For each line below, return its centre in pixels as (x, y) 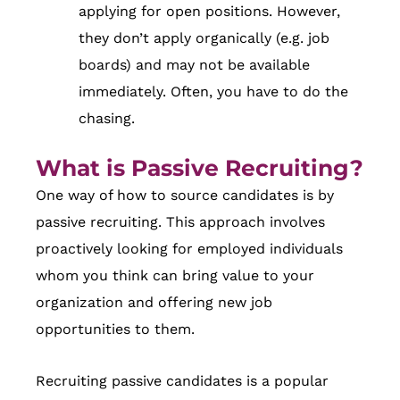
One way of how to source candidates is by (185, 195)
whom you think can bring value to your (175, 275)
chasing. (107, 118)
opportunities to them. (115, 329)
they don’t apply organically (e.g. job (204, 37)
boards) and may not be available (194, 64)
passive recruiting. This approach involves (180, 221)
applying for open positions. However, (209, 11)
